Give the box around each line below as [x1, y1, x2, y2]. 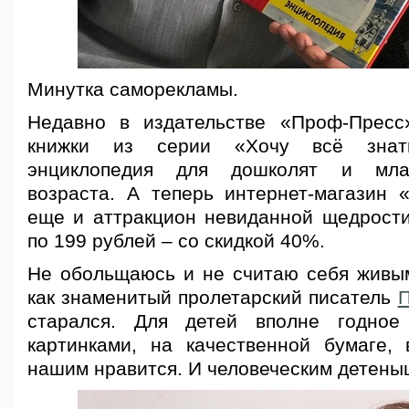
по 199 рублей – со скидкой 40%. [27, 230, 325, 252]
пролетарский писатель [172, 287, 398, 309]
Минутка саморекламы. [27, 79, 238, 100]
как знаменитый [27, 287, 173, 309]
